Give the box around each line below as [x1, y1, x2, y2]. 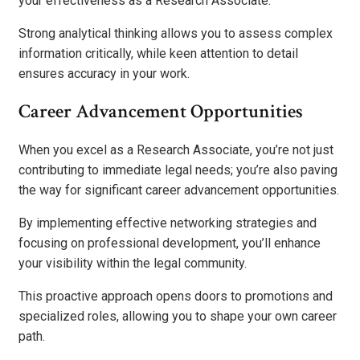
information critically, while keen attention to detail [18, 45, 298, 61]
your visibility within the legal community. [18, 256, 247, 272]
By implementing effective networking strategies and [18, 215, 317, 231]
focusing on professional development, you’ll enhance [18, 235, 321, 252]
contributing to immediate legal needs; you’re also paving [18, 162, 337, 178]
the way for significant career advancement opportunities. [18, 182, 339, 198]
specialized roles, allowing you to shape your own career [18, 309, 337, 325]
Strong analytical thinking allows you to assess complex [18, 25, 333, 41]
